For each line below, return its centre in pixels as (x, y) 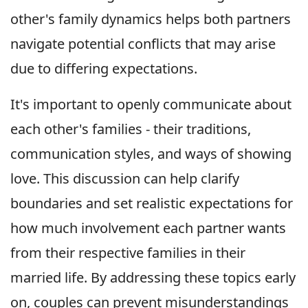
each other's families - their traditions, (131, 129)
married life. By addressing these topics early (153, 278)
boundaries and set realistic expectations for (152, 203)
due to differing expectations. (104, 69)
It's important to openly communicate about (151, 104)
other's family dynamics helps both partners (151, 19)
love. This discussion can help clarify (125, 179)
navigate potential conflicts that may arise (143, 44)
